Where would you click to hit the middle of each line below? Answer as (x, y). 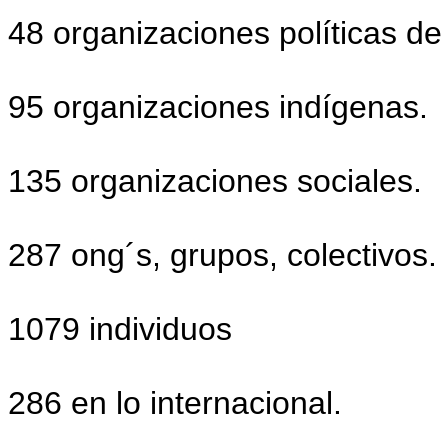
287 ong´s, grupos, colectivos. (222, 255)
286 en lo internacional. (175, 403)
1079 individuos (120, 329)
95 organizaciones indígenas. (218, 107)
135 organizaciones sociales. (215, 181)
